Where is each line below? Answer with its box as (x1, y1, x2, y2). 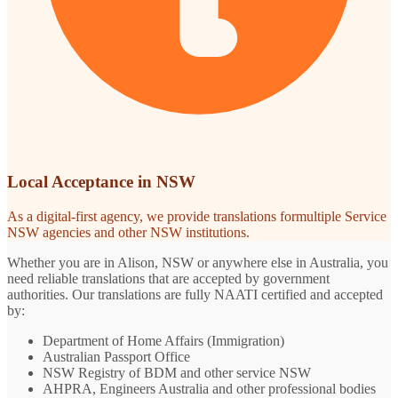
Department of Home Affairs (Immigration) (43, 333, 284, 349)
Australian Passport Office (43, 349, 190, 365)
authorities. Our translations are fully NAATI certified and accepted (7, 287, 383, 303)
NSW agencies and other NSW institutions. (7, 225, 250, 241)
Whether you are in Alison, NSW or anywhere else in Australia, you (7, 255, 388, 271)
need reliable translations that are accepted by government (7, 271, 330, 287)
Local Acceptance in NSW (7, 172, 195, 192)
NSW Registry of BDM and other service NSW (43, 365, 311, 381)
